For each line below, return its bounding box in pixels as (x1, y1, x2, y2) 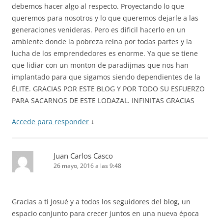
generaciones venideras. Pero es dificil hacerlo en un (12, 25, 186, 35)
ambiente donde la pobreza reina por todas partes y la (12, 37, 192, 47)
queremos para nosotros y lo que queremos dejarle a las (12, 13, 198, 23)
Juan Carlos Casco (54, 151, 113, 161)
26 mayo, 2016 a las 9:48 (54, 162, 121, 170)
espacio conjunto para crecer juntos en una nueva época (12, 209, 199, 219)
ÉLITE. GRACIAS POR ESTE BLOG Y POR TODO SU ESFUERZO (12, 84, 205, 94)
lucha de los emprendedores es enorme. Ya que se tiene (12, 49, 198, 58)
